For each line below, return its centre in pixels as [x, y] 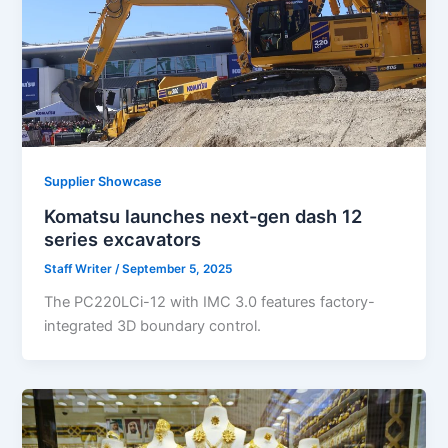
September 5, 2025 [177, 269]
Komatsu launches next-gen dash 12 [203, 215]
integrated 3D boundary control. [153, 326]
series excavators [123, 238]
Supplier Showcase [103, 181]
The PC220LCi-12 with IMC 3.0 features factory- [210, 302]
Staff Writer [80, 269]
